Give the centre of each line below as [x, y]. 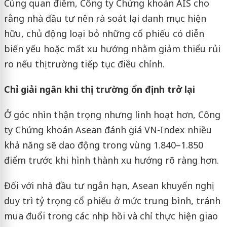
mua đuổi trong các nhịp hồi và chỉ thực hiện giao [111, 216]
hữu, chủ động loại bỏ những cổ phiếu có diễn [104, 34]
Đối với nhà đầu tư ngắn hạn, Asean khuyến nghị [108, 186]
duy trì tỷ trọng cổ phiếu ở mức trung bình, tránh [112, 201]
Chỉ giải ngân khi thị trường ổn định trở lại [99, 89]
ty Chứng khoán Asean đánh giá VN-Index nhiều [108, 130]
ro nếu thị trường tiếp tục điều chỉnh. [84, 64]
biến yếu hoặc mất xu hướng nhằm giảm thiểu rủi [112, 49]
